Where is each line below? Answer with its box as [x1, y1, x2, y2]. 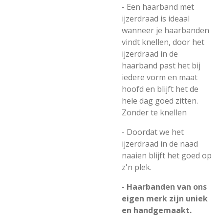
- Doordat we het [122, 127, 184, 137]
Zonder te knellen [122, 107, 187, 118]
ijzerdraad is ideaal [122, 13, 190, 24]
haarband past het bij [122, 60, 200, 71]
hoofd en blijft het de [122, 84, 198, 94]
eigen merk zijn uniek [122, 193, 208, 204]
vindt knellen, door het [122, 37, 204, 47]
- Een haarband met [122, 1, 194, 12]
